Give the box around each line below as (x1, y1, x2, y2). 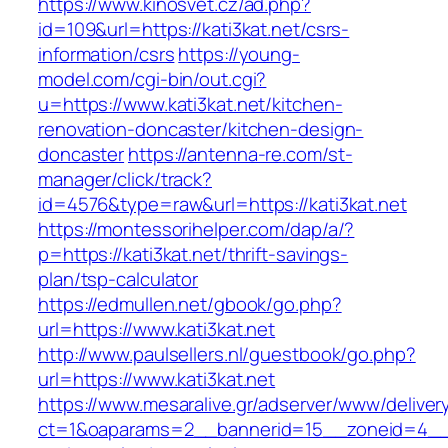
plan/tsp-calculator (38, 266, 199, 293)
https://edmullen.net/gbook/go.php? (38, 291, 342, 318)
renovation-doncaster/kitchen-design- (38, 116, 364, 143)
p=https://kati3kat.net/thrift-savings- (38, 241, 349, 268)
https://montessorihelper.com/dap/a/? (38, 216, 355, 243)
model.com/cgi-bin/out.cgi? (38, 66, 267, 93)
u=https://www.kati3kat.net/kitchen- (38, 91, 343, 118)
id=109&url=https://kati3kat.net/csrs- (38, 16, 350, 43)
